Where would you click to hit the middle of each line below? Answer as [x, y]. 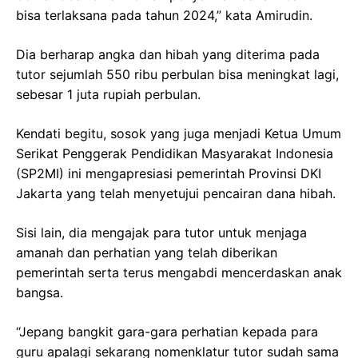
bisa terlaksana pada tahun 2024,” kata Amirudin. [164, 15]
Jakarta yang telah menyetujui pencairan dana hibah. [176, 193]
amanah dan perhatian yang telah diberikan [147, 253]
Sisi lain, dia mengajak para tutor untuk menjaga [161, 233]
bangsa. [40, 292]
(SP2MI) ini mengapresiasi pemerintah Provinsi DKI [169, 173]
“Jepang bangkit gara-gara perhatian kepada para [167, 332]
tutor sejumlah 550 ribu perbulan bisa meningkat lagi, [177, 74]
